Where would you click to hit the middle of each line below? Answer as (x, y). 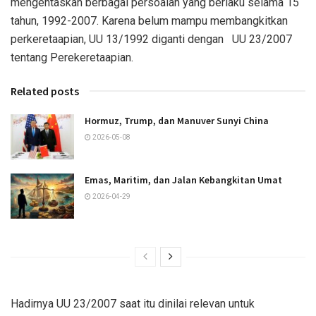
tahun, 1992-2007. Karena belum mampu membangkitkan (149, 20)
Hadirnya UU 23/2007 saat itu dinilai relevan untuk (133, 304)
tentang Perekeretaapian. (72, 57)
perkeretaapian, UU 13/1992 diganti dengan (119, 39)
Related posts (45, 91)
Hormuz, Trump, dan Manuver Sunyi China (177, 120)
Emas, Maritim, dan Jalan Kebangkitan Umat (183, 180)
